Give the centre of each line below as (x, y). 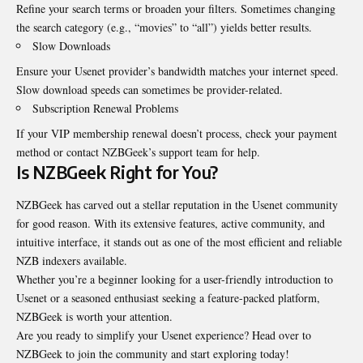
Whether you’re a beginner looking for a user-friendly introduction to (175, 279)
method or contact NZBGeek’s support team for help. (138, 152)
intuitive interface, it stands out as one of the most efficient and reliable (179, 241)
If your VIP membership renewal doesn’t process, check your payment (177, 134)
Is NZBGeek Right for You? (117, 173)
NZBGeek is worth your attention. (94, 316)
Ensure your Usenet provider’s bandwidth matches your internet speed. (177, 71)
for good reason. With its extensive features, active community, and (171, 223)
